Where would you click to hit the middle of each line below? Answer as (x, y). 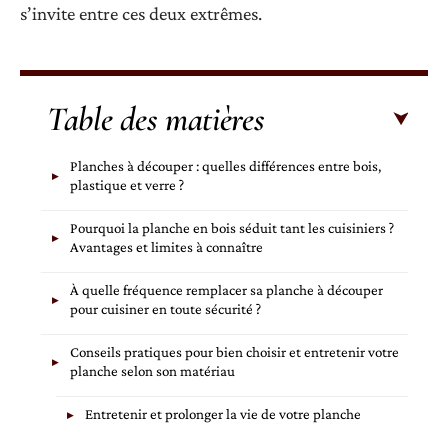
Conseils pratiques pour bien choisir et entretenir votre (234, 352)
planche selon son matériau (152, 371)
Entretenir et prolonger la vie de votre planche (223, 414)
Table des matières (156, 120)
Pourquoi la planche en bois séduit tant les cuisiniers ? (232, 228)
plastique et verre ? (127, 185)
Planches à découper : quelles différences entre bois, (225, 166)
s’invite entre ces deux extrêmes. (141, 13)
